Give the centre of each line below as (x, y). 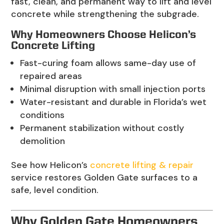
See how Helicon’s (51, 165)
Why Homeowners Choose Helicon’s (104, 35)
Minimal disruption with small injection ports (113, 89)
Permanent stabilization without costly (102, 128)
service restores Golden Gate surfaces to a (104, 178)
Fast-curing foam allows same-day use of (108, 63)
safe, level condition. (55, 190)
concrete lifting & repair (142, 165)
